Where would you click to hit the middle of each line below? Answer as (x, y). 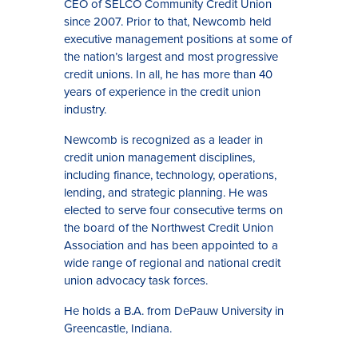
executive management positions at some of (178, 39)
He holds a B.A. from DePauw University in (174, 311)
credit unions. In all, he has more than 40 (168, 74)
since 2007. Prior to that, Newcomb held (168, 22)
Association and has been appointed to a (171, 245)
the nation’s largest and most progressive (171, 57)
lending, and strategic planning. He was (166, 193)
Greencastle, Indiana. (118, 328)
